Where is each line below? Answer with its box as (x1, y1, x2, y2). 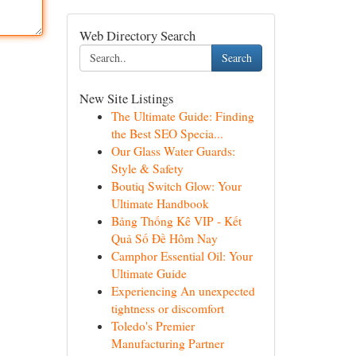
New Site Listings (79, 89, 173, 107)
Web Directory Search (79, 26, 195, 44)
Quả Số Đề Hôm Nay (110, 230, 218, 246)
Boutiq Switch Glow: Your (110, 178, 242, 194)
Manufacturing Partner (110, 335, 224, 351)
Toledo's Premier (110, 318, 195, 334)
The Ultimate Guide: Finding (110, 108, 254, 124)
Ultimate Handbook (110, 195, 209, 211)
